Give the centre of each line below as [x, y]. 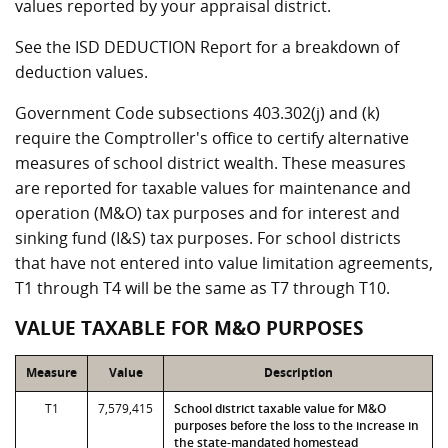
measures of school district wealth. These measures [210, 163]
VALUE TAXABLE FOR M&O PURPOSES [189, 328]
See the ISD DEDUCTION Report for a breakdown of [207, 47]
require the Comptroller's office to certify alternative [212, 138]
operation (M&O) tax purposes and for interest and [207, 213]
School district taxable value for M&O [280, 408]
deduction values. [81, 72]
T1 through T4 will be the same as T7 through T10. [202, 288]
